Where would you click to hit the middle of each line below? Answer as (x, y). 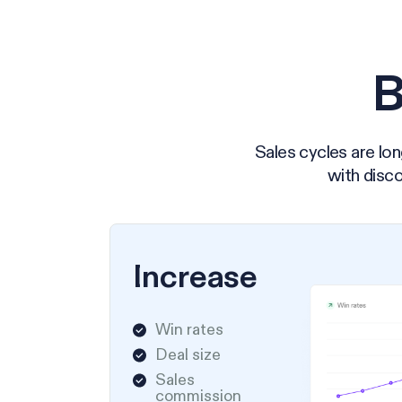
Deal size (188, 354)
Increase (196, 276)
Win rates (190, 329)
